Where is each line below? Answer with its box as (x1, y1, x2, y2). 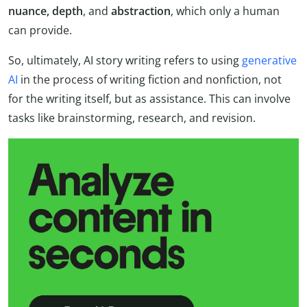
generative (242, 52, 297, 68)
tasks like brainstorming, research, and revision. (8, 110, 256, 125)
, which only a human (171, 3, 280, 19)
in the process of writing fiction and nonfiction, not (18, 71, 282, 87)
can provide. (8, 22, 72, 38)
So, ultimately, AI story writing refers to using (8, 52, 242, 68)
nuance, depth (8, 3, 83, 19)
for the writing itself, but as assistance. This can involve (8, 90, 291, 106)
